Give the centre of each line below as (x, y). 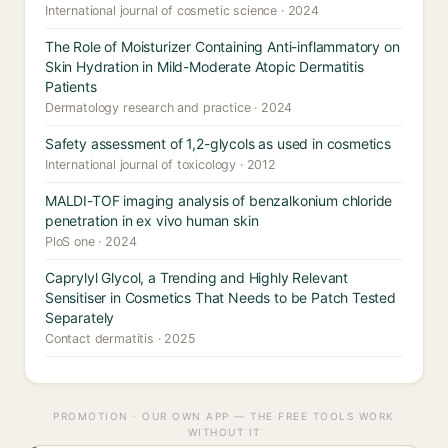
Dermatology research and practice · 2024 (169, 107)
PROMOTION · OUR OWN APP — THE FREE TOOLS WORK (224, 416)
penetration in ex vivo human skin (152, 220)
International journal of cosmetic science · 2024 (182, 10)
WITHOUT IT (224, 432)
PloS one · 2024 (91, 241)
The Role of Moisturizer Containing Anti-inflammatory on (222, 46)
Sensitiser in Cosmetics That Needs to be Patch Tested (220, 297)
